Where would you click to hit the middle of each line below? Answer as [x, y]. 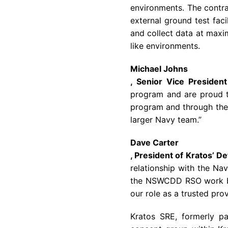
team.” [188, 120]
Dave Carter [154, 142]
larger [143, 120]
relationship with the [172, 168]
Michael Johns [159, 69]
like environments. [165, 46]
